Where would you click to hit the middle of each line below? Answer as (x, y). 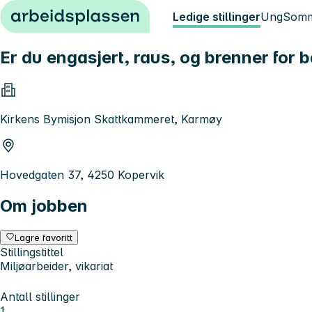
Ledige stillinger (217, 17)
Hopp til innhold (48, 13)
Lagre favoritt (44, 237)
